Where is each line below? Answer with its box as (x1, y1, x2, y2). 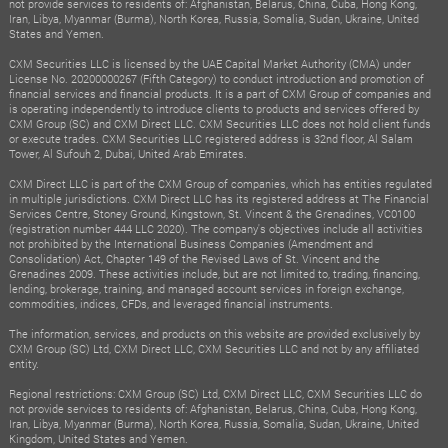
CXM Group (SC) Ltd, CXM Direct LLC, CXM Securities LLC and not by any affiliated (8, 340, 419, 356)
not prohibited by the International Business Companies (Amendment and (8, 235, 373, 251)
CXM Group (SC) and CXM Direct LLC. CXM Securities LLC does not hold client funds (8, 115, 431, 131)
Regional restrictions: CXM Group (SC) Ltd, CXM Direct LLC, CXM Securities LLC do (8, 385, 422, 401)
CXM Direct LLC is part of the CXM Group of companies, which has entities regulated (8, 175, 432, 191)
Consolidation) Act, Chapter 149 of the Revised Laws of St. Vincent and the (8, 250, 380, 266)
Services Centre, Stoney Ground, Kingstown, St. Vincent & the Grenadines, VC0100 (8, 205, 415, 221)
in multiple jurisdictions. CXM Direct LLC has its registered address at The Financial (8, 190, 429, 206)
